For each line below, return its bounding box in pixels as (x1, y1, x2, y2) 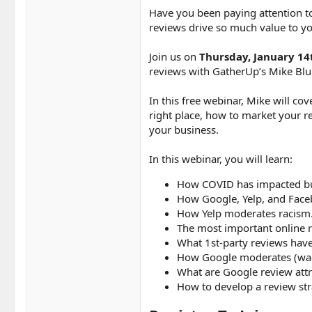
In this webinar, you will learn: (149, 151, 292, 166)
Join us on (149, 49, 199, 63)
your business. (149, 122, 219, 136)
